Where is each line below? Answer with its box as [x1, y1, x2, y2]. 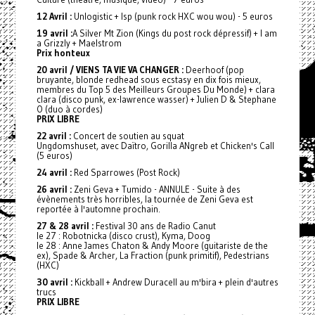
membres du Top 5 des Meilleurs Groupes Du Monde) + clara [36, 84, 275, 95]
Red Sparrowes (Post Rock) [71, 167, 180, 178]
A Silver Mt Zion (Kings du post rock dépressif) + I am [72, 27, 277, 39]
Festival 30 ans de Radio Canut [93, 220, 216, 231]
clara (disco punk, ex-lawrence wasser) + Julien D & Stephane [36, 94, 276, 105]
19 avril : [36, 27, 72, 39]
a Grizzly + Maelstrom [36, 37, 122, 49]
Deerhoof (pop [183, 64, 244, 75]
